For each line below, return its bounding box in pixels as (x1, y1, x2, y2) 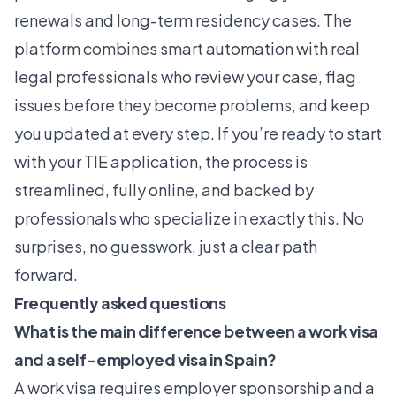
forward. (14, 263, 78, 285)
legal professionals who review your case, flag (14, 65, 356, 87)
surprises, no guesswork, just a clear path (14, 235, 317, 256)
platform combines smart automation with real (14, 37, 360, 58)
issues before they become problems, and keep (14, 94, 369, 115)
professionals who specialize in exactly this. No (14, 207, 364, 228)
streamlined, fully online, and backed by (14, 179, 314, 200)
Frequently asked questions (14, 292, 226, 313)
